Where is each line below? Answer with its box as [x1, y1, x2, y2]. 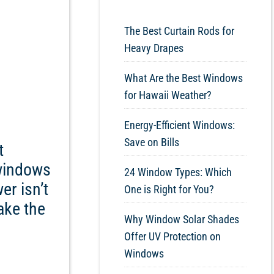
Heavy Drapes [124, 42, 186, 55]
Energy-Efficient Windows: [124, 119, 235, 132]
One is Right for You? [124, 183, 214, 196]
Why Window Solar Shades [124, 213, 239, 226]
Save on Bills [124, 136, 182, 149]
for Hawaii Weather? [124, 89, 214, 102]
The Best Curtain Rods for [124, 24, 234, 38]
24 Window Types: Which [124, 166, 232, 179]
